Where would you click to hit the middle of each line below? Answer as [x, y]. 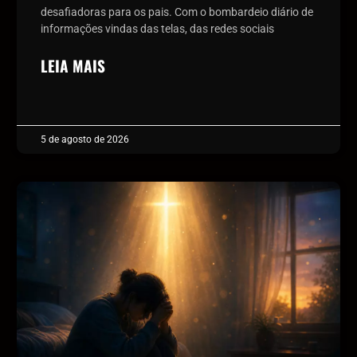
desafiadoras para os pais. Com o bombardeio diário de [177, 12]
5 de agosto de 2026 [84, 139]
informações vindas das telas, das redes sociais [157, 28]
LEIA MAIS [73, 65]
